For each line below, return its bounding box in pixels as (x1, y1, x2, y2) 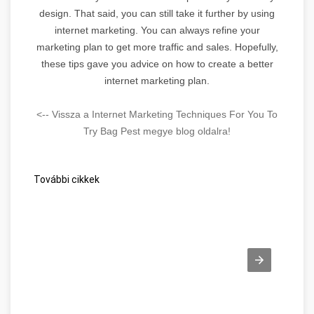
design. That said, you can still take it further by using (39, 7, 275, 19)
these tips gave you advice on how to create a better (41, 57, 273, 69)
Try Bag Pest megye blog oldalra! (83, 125, 231, 137)
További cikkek (32, 173, 100, 185)
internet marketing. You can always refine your (54, 24, 260, 36)
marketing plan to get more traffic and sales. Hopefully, (36, 41, 278, 53)
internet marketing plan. (104, 74, 210, 86)
